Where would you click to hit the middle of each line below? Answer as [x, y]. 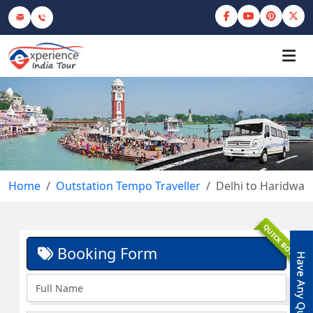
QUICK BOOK [281, 242]
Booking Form [105, 254]
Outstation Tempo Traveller [128, 186]
